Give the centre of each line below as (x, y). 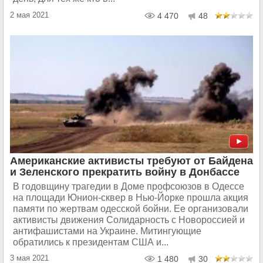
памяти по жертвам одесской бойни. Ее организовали (131, 208)
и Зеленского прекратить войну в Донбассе (125, 172)
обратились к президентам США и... (91, 242)
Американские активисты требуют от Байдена (131, 161)
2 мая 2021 (29, 15)
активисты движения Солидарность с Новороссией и (129, 220)
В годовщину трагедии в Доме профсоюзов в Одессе (129, 186)
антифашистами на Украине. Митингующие (107, 231)
